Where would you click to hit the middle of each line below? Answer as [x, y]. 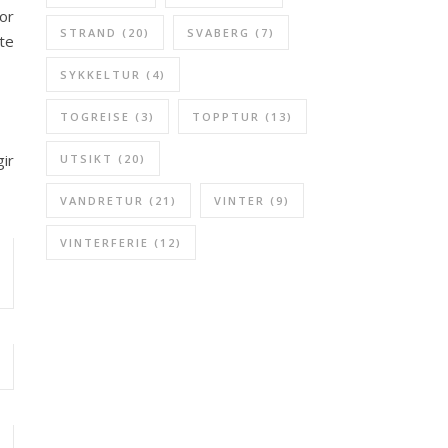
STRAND [88, 32]
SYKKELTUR [100, 74]
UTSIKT [86, 158]
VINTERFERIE [104, 242]
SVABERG [218, 32]
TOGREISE [95, 116]
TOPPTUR [226, 116]
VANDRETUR [102, 200]
